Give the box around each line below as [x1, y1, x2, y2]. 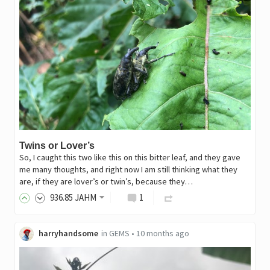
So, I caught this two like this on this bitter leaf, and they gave [19, 152, 240, 163]
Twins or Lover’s [19, 140, 95, 151]
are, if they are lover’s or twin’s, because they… [19, 176, 193, 187]
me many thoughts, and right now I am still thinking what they [19, 164, 237, 175]
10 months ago [136, 228, 189, 239]
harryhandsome [38, 228, 98, 239]
